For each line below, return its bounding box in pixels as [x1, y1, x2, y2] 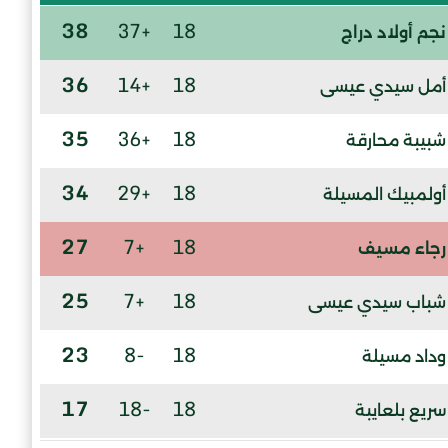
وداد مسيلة [362, 347, 446, 367]
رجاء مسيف [358, 239, 446, 259]
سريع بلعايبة [355, 401, 446, 421]
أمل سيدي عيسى [320, 77, 446, 97]
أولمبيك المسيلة [323, 185, 446, 205]
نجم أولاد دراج [341, 23, 446, 43]
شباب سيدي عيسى [308, 293, 446, 313]
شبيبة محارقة [346, 131, 446, 151]
